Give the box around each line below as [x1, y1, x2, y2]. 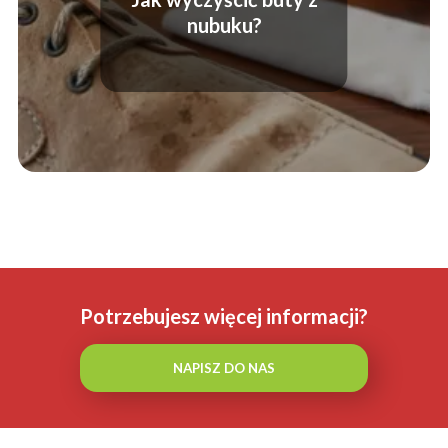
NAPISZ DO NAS [173, 360, 275, 377]
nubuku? [186, 12, 262, 37]
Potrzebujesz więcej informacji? [80, 304, 368, 329]
